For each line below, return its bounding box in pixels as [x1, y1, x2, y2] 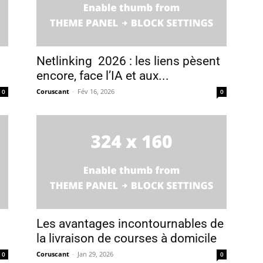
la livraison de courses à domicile [36, 231, 217, 245]
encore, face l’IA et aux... [36, 69, 169, 83]
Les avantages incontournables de [36, 217, 224, 231]
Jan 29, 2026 [77, 249, 113, 258]
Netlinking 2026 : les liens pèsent [36, 54, 220, 68]
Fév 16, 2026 [77, 87, 114, 96]
